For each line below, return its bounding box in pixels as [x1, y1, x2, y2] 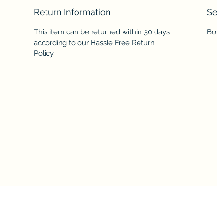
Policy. [34, 48, 55, 58]
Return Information [34, 6, 111, 17]
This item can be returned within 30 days [34, 27, 170, 36]
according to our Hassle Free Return [34, 38, 155, 47]
